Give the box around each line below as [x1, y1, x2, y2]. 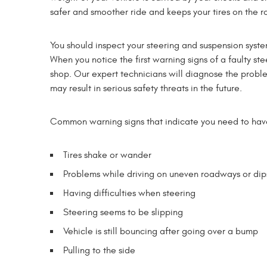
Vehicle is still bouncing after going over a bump [63, 225, 258, 237]
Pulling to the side [63, 244, 135, 256]
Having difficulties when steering [63, 187, 195, 198]
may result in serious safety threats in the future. [50, 82, 242, 94]
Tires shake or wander [63, 149, 151, 160]
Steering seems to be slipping [63, 206, 183, 218]
